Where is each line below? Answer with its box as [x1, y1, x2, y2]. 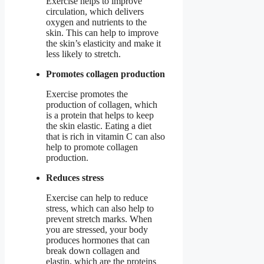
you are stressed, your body [46, 225, 148, 235]
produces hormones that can [46, 235, 150, 246]
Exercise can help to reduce [46, 193, 148, 203]
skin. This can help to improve [46, 28, 159, 38]
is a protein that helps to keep [46, 110, 154, 121]
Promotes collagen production [46, 69, 165, 80]
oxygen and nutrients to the [46, 17, 147, 28]
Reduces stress [46, 173, 104, 183]
